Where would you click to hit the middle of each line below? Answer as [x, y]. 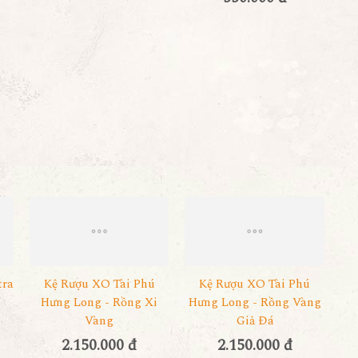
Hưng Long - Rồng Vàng [255, 302]
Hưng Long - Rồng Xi [99, 302]
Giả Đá [255, 320]
